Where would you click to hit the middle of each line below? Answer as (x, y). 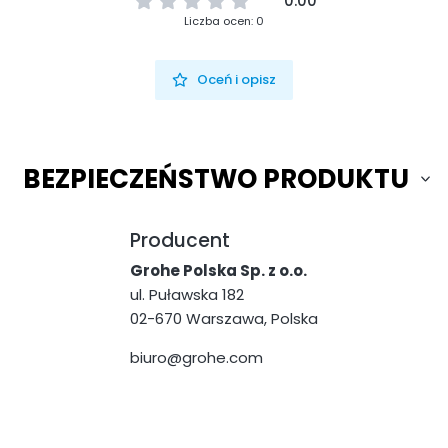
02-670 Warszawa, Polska (224, 319)
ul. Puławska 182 (187, 295)
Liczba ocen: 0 (224, 20)
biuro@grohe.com (196, 358)
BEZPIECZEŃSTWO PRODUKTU (216, 179)
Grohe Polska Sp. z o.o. (218, 271)
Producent (180, 240)
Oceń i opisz (237, 79)
